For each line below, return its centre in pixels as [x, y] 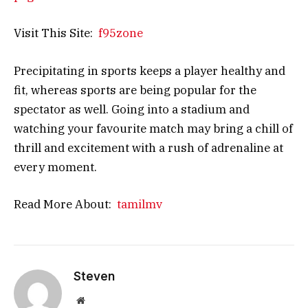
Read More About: [65, 204]
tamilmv [140, 204]
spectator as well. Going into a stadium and [132, 109]
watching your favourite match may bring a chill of [153, 128]
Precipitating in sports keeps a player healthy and [150, 70]
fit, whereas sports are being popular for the [135, 90]
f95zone [121, 33]
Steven [94, 276]
